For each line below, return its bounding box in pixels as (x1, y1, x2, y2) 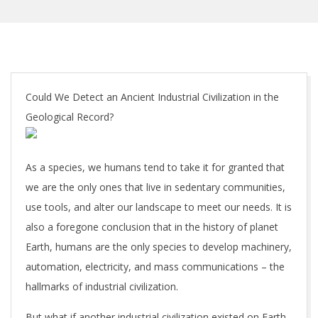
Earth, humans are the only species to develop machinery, (26, 240, 292, 253)
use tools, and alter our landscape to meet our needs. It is (26, 200, 292, 214)
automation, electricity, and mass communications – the (26, 260, 285, 273)
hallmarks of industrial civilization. (26, 280, 178, 293)
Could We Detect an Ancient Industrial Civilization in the (26, 90, 279, 104)
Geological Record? (26, 110, 114, 124)
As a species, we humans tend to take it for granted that (26, 160, 285, 174)
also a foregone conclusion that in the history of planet (26, 220, 278, 234)
